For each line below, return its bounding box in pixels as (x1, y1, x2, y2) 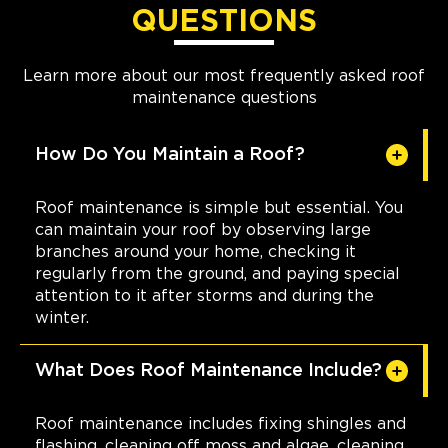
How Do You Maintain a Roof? (35, 145, 305, 164)
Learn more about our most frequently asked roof (23, 67, 425, 84)
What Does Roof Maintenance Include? (35, 361, 382, 380)
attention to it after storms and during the (35, 287, 374, 304)
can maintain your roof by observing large (35, 221, 371, 238)
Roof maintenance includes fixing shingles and (35, 415, 406, 432)
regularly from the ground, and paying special (35, 265, 400, 282)
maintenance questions (131, 89, 317, 106)
